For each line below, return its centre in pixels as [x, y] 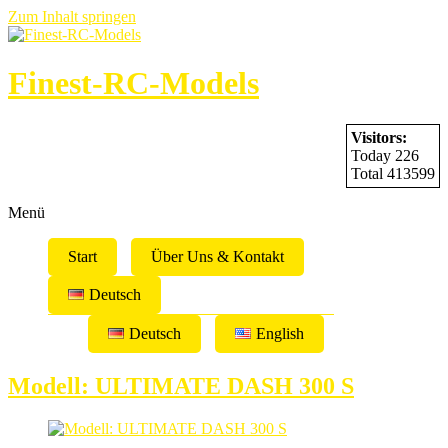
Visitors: [379, 137]
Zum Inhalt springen [72, 16]
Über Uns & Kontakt [217, 256]
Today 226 [385, 155]
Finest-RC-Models [133, 83]
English [279, 333]
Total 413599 [393, 173]
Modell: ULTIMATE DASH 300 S [181, 385]
